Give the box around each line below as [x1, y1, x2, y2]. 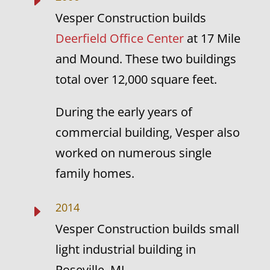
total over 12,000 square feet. [55, 71, 217, 87]
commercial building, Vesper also [55, 124, 240, 140]
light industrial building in [55, 241, 196, 257]
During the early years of [55, 104, 192, 120]
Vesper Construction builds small [55, 221, 239, 237]
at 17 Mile [183, 30, 240, 46]
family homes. [55, 165, 134, 181]
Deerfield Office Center [55, 30, 184, 46]
